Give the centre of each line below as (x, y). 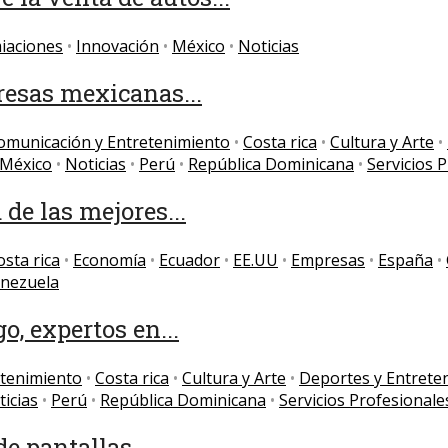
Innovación (117, 46)
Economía (109, 259)
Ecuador (189, 259)
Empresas (328, 259)
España (405, 259)
